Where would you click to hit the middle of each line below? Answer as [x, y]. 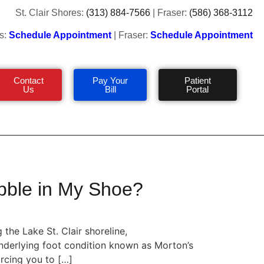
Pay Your [110, 80]
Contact [29, 80]
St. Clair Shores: [51, 13]
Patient [197, 80]
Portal [198, 89]
